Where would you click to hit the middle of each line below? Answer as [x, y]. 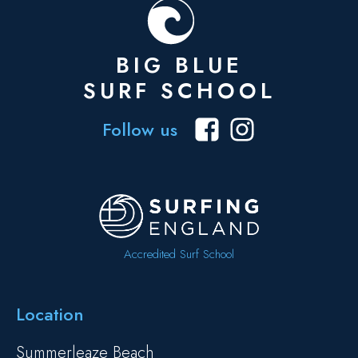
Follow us [140, 130]
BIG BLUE [179, 66]
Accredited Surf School [179, 254]
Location [50, 314]
